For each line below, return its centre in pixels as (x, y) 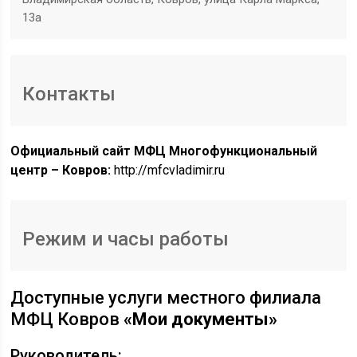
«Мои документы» (201, 319)
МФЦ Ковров (67, 319)
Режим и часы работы (126, 239)
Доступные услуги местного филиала (166, 298)
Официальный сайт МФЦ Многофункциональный (164, 151)
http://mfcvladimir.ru (168, 170)
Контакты (69, 94)
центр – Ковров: (61, 170)
